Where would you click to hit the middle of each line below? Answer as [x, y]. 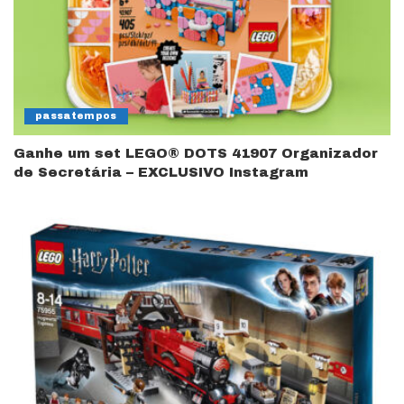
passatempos [76, 115]
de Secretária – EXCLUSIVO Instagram [161, 172]
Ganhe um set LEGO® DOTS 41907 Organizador [196, 153]
